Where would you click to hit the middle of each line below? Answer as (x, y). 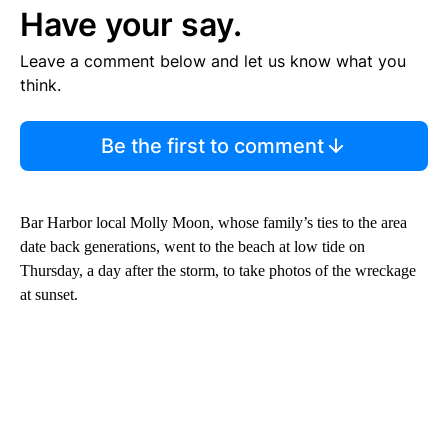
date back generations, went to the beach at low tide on (192, 246)
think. (40, 84)
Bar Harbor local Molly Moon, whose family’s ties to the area (213, 222)
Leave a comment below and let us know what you (213, 60)
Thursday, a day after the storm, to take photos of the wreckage (218, 270)
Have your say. (131, 24)
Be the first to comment (212, 145)
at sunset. (49, 294)
